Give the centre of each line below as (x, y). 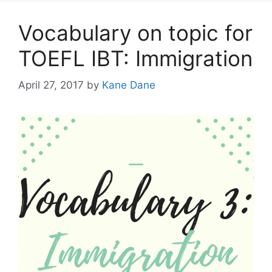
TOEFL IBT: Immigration (135, 58)
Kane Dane (129, 85)
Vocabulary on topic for (135, 32)
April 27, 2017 (51, 85)
